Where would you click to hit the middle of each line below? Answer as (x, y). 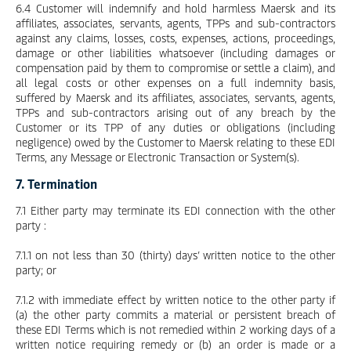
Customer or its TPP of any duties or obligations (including (175, 127)
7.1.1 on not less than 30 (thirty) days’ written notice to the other (175, 255)
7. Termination (56, 183)
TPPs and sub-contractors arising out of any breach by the (175, 112)
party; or (36, 270)
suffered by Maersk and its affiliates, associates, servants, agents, (175, 98)
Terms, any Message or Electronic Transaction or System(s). (157, 157)
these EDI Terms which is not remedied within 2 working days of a (175, 329)
